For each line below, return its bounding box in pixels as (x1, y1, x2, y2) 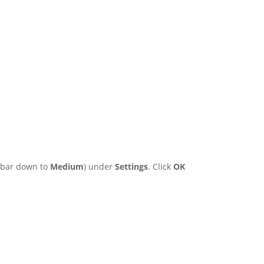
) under (84, 161, 115, 172)
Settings (115, 161, 148, 172)
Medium (50, 161, 84, 172)
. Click (148, 161, 174, 172)
